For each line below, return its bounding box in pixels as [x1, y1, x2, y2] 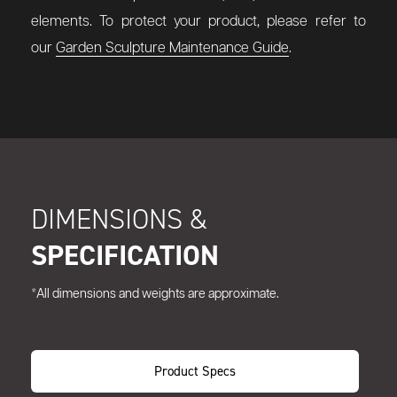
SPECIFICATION [31, 237, 219, 275]
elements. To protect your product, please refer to [31, 14, 366, 30]
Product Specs [154, 362, 236, 380]
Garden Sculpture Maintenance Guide [56, 41, 289, 57]
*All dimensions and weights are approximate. [31, 288, 279, 301]
